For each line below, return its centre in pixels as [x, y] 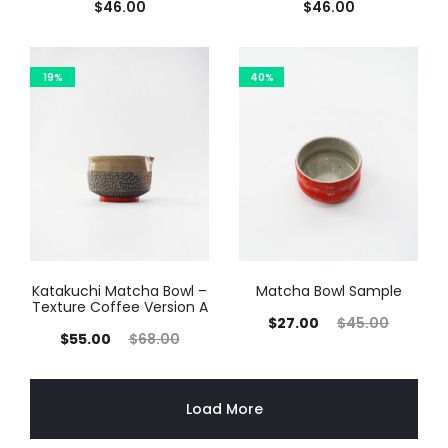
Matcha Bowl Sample [328, 290]
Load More [224, 408]
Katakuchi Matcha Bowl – [119, 290]
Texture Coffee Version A [119, 306]
